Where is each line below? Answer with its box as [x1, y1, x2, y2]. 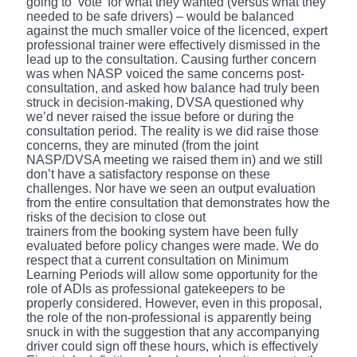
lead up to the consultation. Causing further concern [26, 52, 316, 66]
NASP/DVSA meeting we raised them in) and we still [26, 152, 323, 167]
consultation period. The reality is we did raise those [26, 124, 319, 138]
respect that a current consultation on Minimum [26, 253, 288, 267]
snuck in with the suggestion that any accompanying [26, 324, 320, 339]
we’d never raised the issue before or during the [26, 109, 294, 124]
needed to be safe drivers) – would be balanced [26, 9, 294, 23]
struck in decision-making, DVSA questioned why [26, 95, 304, 109]
